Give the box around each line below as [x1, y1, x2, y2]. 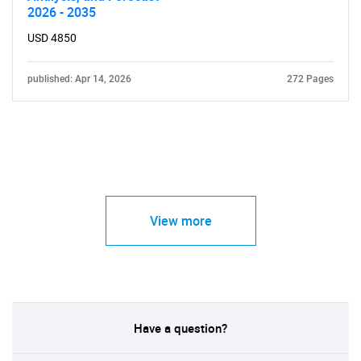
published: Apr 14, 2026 [27, 73, 131, 85]
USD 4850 [27, 31, 77, 44]
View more [149, 212, 212, 230]
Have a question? [134, 320, 227, 336]
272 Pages [287, 73, 334, 85]
